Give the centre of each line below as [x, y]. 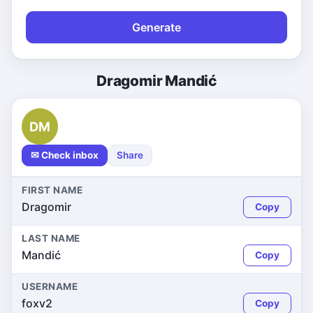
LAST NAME [51, 238]
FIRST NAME [52, 190]
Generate [156, 27]
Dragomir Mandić [156, 81]
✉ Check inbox [65, 155]
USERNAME [50, 286]
